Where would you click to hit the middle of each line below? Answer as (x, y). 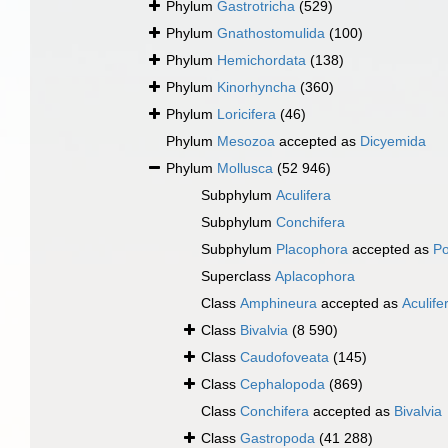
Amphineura (278, 303)
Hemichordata (261, 60)
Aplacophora (315, 276)
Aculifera (303, 195)
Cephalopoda (282, 384)
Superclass (238, 276)
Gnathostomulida (271, 33)
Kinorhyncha (256, 87)
